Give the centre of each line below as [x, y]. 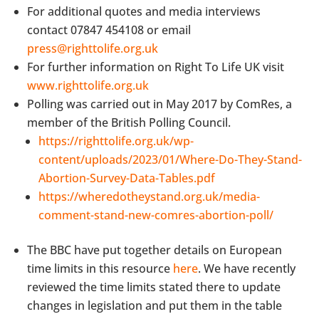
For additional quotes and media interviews [144, 11]
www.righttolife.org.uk [88, 85]
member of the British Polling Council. [129, 122]
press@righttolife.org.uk [93, 48]
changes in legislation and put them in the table [155, 305]
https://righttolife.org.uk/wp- [116, 141]
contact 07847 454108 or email [109, 30]
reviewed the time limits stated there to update [154, 287]
